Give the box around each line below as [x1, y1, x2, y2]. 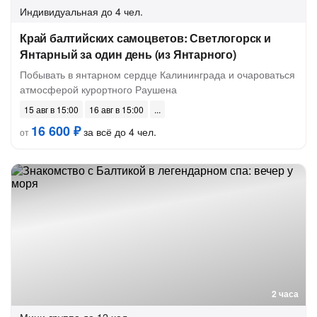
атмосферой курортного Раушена [20, 82, 177, 96]
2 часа [272, 287, 299, 300]
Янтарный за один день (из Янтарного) [20, 46, 236, 62]
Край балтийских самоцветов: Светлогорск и [20, 30, 271, 46]
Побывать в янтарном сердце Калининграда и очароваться [20, 67, 295, 81]
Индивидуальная [20, 4, 98, 18]
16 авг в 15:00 [89, 103, 144, 115]
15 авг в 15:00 [24, 103, 79, 115]
